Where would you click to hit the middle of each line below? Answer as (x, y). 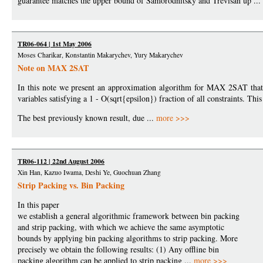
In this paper (38, 205)
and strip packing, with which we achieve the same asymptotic (121, 227)
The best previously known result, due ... (87, 118)
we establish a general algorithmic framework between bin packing (129, 216)
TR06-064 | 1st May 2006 (55, 44)
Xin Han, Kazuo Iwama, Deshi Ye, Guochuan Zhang (89, 173)
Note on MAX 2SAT (53, 68)
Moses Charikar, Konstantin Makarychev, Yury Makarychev (100, 55)
